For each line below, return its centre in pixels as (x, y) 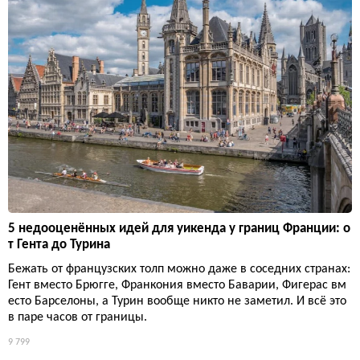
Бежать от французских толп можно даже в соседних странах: (179, 269)
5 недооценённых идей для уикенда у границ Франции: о (179, 228)
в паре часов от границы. (78, 317)
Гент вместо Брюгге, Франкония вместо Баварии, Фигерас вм (177, 285)
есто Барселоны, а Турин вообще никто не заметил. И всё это (177, 301)
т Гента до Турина (59, 244)
